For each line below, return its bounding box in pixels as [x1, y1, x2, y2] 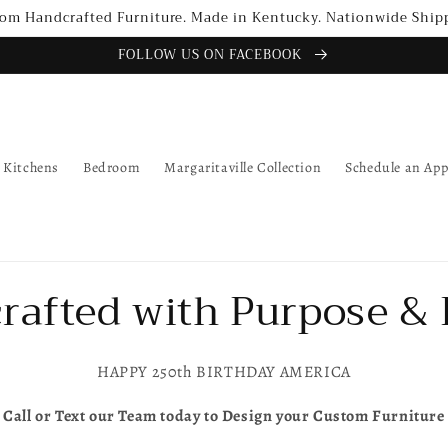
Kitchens [3, 157, 59, 177]
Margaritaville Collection [164, 157, 322, 177]
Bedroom [82, 157, 141, 177]
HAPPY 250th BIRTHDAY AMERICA [97, 361, 351, 383]
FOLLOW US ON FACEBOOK [118, 43, 307, 66]
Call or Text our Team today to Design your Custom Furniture [3, 405, 445, 427]
